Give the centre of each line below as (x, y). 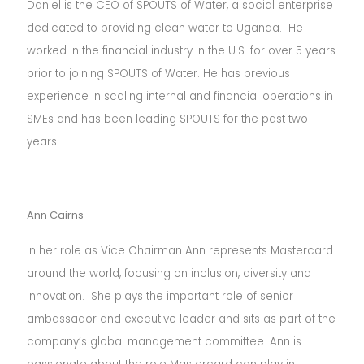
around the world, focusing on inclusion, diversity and (169, 273)
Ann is (286, 342)
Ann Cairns (56, 215)
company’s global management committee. (149, 342)
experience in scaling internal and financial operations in (180, 96)
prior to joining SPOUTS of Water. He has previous (159, 74)
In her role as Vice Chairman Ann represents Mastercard (180, 251)
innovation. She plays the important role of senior (160, 296)
